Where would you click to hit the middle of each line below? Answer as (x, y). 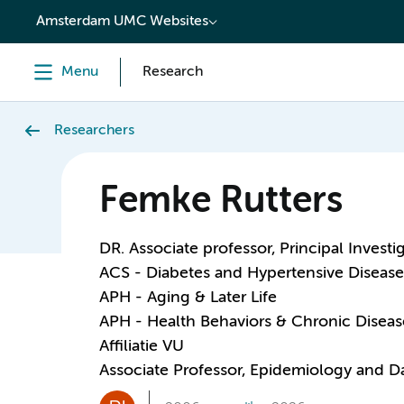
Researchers (94, 131)
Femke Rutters (220, 202)
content (51, 15)
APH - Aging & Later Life (188, 298)
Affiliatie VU (141, 346)
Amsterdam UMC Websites (122, 22)
